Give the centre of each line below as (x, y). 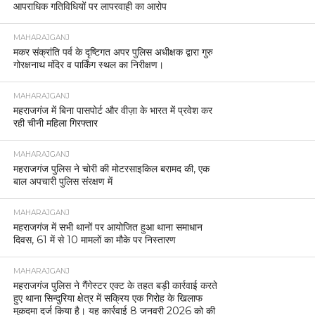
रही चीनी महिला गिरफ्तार (55, 123)
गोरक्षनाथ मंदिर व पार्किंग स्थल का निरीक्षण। (88, 64)
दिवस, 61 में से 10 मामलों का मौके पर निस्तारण (94, 239)
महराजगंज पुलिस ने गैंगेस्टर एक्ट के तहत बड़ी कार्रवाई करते (115, 285)
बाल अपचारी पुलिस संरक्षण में (63, 181)
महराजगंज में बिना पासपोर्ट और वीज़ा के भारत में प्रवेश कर (112, 110)
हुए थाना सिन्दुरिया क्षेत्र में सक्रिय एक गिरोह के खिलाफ (108, 298)
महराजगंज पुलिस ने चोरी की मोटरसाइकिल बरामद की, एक (111, 168)
